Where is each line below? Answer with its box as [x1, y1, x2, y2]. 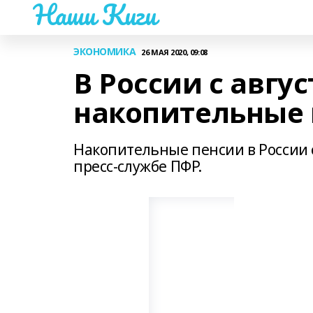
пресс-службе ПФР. [73, 156, 202, 176]
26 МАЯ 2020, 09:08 [141, 46, 208, 57]
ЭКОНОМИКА [73, 45, 136, 58]
